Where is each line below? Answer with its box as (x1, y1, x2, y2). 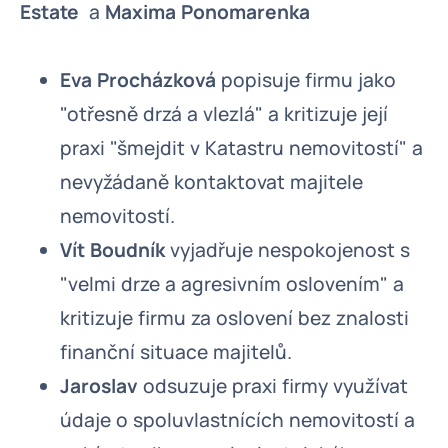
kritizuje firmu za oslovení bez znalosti (60, 305, 409, 331)
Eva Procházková (60, 67, 216, 93)
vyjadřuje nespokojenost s (165, 237, 410, 263)
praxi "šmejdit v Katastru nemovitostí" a (60, 135, 423, 161)
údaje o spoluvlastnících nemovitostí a (60, 407, 415, 433)
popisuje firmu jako (216, 67, 396, 93)
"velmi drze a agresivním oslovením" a (60, 271, 404, 297)
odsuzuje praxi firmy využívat (138, 373, 408, 399)
